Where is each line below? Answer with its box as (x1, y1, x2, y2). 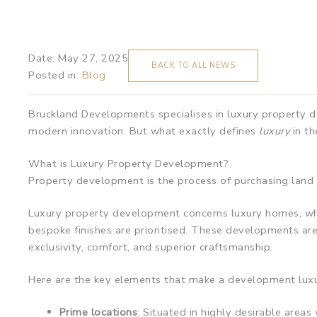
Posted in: (28, 68, 79, 82)
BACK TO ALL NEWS (151, 60, 235, 71)
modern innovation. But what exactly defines (28, 124, 259, 138)
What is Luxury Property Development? (28, 156, 229, 171)
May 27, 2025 (58, 51, 128, 65)
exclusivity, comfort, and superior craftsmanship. (28, 239, 273, 254)
